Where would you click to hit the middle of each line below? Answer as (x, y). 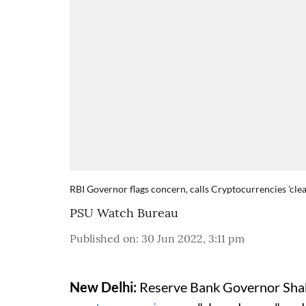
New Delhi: (105, 287)
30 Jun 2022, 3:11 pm (193, 238)
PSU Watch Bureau (124, 213)
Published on (103, 238)
